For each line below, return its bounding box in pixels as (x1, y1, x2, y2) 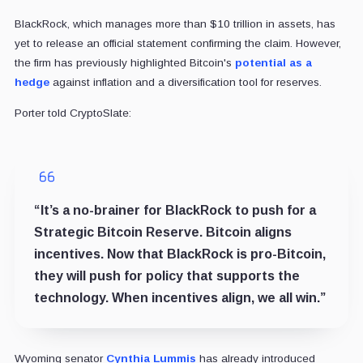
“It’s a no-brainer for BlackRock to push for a (33, 203, 316, 217)
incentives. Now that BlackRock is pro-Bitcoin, (33, 246, 326, 261)
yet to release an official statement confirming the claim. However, (14, 36, 341, 49)
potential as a (234, 56, 312, 69)
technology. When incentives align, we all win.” (33, 290, 326, 305)
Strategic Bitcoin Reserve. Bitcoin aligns (33, 224, 292, 239)
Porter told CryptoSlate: (14, 106, 131, 119)
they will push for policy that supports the (33, 268, 300, 283)
